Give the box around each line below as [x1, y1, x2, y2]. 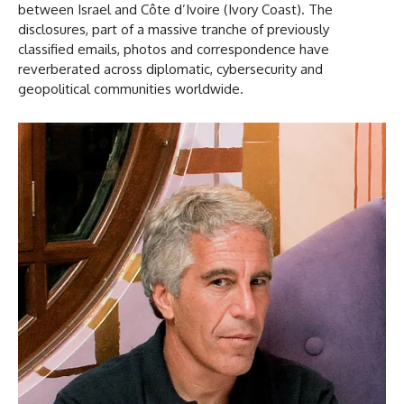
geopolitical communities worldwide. [18, 79, 243, 97]
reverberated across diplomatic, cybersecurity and [18, 60, 323, 78]
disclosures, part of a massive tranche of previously [18, 20, 329, 38]
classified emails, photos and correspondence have [18, 40, 329, 58]
